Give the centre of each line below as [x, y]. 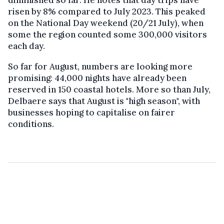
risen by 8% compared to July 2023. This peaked [107, 12]
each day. [26, 46]
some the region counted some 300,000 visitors [107, 35]
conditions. [31, 124]
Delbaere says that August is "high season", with [104, 101]
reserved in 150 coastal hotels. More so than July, [109, 90]
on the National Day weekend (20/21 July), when [106, 23]
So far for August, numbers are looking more [100, 67]
